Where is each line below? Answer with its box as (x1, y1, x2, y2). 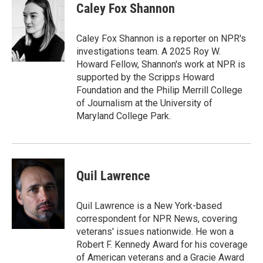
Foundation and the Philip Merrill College (76, 85, 242, 96)
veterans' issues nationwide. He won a (76, 226, 234, 237)
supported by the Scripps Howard (76, 72, 214, 83)
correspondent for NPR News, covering (76, 213, 237, 224)
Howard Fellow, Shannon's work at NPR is (76, 59, 245, 70)
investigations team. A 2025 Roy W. (76, 46, 221, 57)
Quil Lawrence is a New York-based (76, 200, 222, 211)
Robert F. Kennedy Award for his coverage (76, 239, 248, 250)
